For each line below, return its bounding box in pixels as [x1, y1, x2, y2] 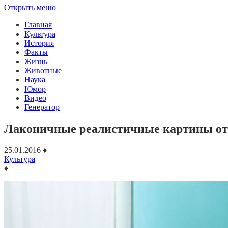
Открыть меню [4, 3, 56, 12]
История [24, 38, 54, 47]
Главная [24, 20, 52, 29]
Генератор [24, 102, 60, 111]
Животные [24, 66, 62, 75]
